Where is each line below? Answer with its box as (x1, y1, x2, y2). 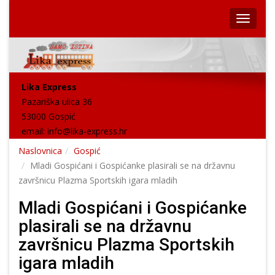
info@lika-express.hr (47, 125, 127, 137)
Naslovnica (18, 145, 62, 157)
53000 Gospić (21, 110, 76, 123)
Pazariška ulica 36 (21, 96, 92, 108)
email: (21, 125, 47, 137)
